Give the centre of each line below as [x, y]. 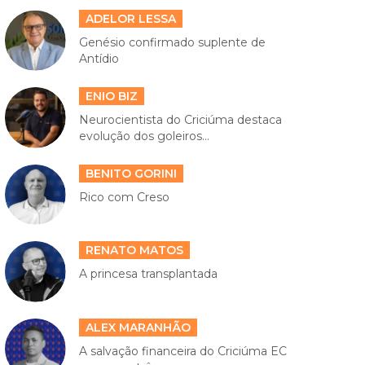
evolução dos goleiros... [144, 136]
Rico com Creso [124, 197]
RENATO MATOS [134, 251]
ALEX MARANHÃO [138, 327]
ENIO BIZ [111, 97]
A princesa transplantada [148, 274]
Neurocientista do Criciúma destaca [180, 120]
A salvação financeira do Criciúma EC [182, 351]
